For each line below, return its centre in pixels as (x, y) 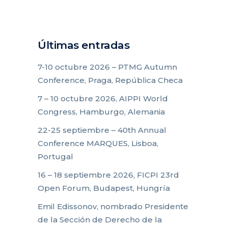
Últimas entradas (83, 45)
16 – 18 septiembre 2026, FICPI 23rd (108, 175)
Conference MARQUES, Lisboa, (98, 143)
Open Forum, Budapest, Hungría (104, 188)
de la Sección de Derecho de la (100, 219)
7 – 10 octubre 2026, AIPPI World (103, 98)
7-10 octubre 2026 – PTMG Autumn (107, 67)
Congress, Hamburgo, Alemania (101, 111)
